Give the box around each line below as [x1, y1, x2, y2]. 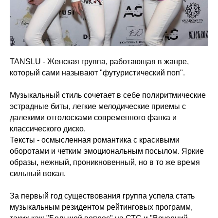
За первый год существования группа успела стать [10, 192, 195, 200]
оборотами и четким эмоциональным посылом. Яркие [10, 147, 204, 155]
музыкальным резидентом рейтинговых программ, [10, 203, 193, 211]
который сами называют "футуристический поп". [10, 69, 185, 77]
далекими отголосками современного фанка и [10, 113, 177, 122]
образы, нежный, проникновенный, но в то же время [10, 158, 200, 166]
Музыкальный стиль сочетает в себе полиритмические [10, 91, 206, 99]
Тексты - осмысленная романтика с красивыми [10, 136, 180, 144]
